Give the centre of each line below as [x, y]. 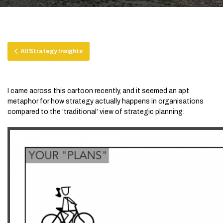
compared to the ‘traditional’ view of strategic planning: [96, 112]
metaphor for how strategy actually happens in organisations [106, 101]
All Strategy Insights [51, 51]
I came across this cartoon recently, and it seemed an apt [98, 91]
